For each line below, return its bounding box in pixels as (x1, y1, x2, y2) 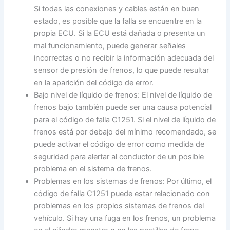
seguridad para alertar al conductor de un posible (34, 152, 204, 162)
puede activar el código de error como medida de (34, 140, 205, 149)
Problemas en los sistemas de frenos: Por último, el (34, 177, 212, 186)
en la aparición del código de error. (34, 78, 154, 88)
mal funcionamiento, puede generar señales (34, 41, 186, 51)
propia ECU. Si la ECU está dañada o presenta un (34, 29, 206, 39)
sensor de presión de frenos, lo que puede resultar (34, 66, 209, 75)
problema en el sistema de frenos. (34, 164, 152, 174)
